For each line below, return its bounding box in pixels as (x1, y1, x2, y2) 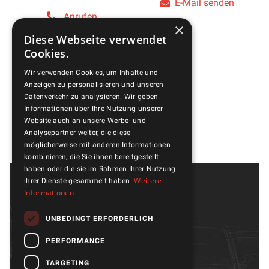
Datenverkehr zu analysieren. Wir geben (24, 92, 159, 101)
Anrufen (61, 11, 97, 22)
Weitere (134, 175, 162, 186)
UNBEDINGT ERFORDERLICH (46, 214, 153, 223)
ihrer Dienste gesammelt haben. (24, 177, 134, 185)
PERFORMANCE (46, 236, 105, 245)
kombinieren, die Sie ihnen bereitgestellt (24, 153, 159, 161)
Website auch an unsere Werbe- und (24, 116, 146, 125)
